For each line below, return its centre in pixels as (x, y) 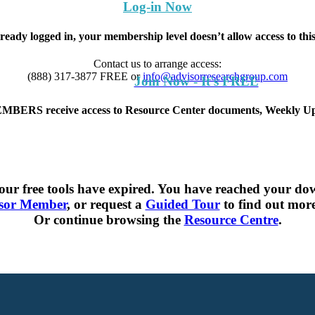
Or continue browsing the (109, 219)
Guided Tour (182, 204)
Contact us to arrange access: (157, 63)
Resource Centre (231, 219)
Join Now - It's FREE (196, 81)
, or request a (106, 204)
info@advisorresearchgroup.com (215, 76)
